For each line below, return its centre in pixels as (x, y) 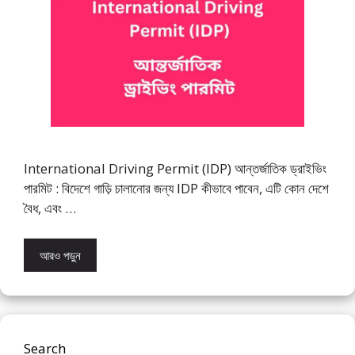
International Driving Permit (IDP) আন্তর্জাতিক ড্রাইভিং (175, 169)
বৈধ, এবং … (50, 208)
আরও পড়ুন (60, 255)
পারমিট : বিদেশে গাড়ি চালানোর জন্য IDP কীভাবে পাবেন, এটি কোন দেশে (176, 189)
